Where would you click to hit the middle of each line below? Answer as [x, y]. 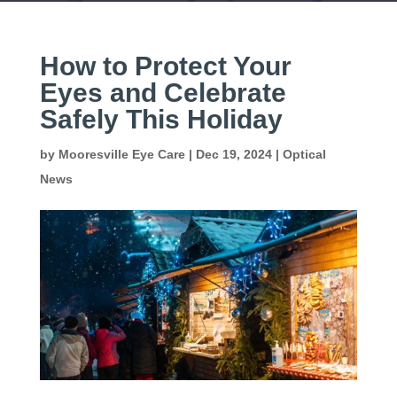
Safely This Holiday [161, 120]
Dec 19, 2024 [234, 155]
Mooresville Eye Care [121, 155]
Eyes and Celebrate [163, 93]
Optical [304, 155]
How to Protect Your [165, 66]
